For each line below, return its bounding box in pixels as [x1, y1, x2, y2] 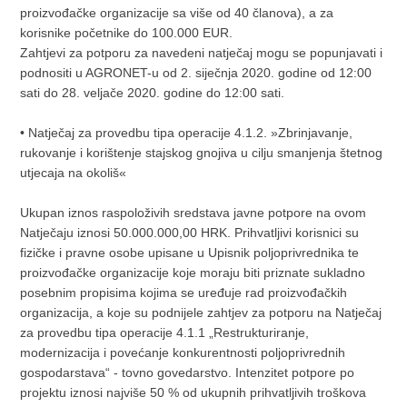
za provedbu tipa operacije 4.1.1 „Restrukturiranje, [20, 324, 310, 340]
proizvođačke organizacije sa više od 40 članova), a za [20, 5, 334, 20]
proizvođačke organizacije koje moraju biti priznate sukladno [20, 264, 366, 280]
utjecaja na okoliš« [20, 164, 127, 180]
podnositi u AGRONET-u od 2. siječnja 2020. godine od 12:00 [20, 65, 372, 80]
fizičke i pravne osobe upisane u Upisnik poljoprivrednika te [20, 244, 360, 260]
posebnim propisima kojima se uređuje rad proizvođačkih [20, 284, 348, 300]
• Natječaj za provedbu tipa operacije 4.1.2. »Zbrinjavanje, [20, 124, 353, 140]
